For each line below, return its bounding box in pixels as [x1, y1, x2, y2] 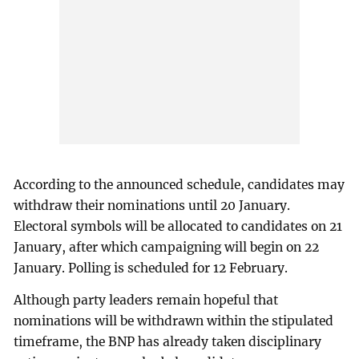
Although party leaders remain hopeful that [14, 292, 279, 308]
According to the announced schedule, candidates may [14, 176, 345, 192]
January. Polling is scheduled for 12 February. [14, 260, 288, 276]
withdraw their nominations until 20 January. [14, 197, 291, 213]
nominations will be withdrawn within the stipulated [14, 313, 334, 329]
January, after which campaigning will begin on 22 [14, 239, 320, 255]
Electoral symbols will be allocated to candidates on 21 [14, 218, 343, 234]
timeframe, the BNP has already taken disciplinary [14, 333, 322, 349]
